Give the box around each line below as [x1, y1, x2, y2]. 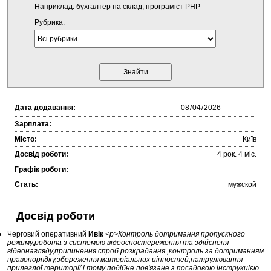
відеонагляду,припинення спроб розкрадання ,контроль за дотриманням [7, 247, 264, 256]
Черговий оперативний [7, 230, 88, 239]
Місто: [15, 135, 37, 144]
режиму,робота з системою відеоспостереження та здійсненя [7, 238, 229, 247]
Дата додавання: [15, 103, 76, 113]
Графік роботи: [15, 165, 68, 174]
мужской [228, 180, 256, 189]
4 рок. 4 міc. [217, 150, 256, 159]
